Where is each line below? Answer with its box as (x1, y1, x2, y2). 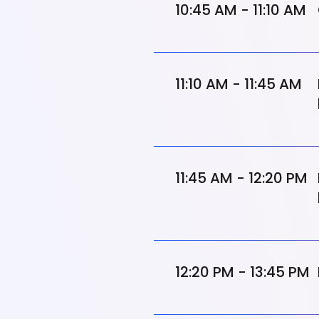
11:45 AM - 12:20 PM (175, 168, 308, 188)
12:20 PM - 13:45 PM (175, 262, 310, 282)
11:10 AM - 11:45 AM (175, 74, 302, 94)
